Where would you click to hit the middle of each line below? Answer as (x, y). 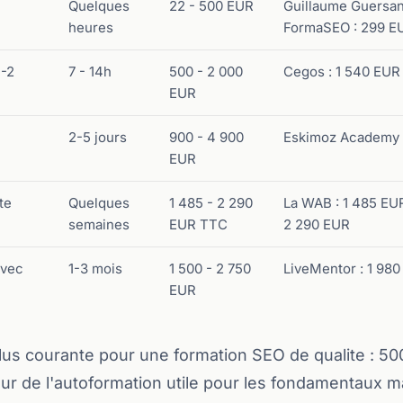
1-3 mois (95, 269)
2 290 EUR (317, 224)
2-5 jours (98, 137)
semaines (99, 224)
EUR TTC (198, 224)
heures (91, 27)
